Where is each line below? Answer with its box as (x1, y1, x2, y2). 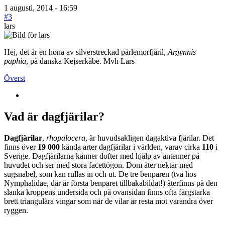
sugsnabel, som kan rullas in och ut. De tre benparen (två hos (4, 169, 196, 178)
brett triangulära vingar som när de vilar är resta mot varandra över (4, 196, 213, 205)
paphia (4, 56, 26, 65)
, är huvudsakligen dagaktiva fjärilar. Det (85, 133, 214, 142)
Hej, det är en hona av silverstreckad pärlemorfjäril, (4, 47, 168, 56)
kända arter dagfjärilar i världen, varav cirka (60, 142, 202, 151)
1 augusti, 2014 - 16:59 (4, 3, 77, 12)
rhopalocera (46, 133, 85, 142)
